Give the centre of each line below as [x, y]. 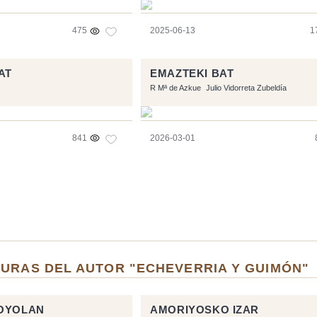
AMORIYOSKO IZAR [205, 310]
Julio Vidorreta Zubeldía [247, 88]
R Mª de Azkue [176, 88]
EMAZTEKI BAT [192, 73]
